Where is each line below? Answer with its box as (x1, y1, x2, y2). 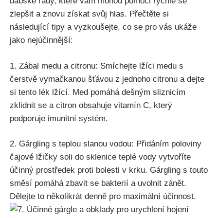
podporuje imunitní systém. (10, 113, 108, 123)
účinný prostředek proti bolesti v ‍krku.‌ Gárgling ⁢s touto (10, 165, 208, 175)
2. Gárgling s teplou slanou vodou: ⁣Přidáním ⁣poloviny (10, 139, 201, 149)
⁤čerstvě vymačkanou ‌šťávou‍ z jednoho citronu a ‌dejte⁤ (10, 74, 204, 84)
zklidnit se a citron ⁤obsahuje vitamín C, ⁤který (10, 100, 172, 110)
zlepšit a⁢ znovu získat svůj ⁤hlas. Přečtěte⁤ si (10, 9, 169, 19)
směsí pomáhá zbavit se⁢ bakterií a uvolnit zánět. (10, 179, 186, 188)
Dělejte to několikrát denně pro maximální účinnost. (10, 192, 196, 201)
